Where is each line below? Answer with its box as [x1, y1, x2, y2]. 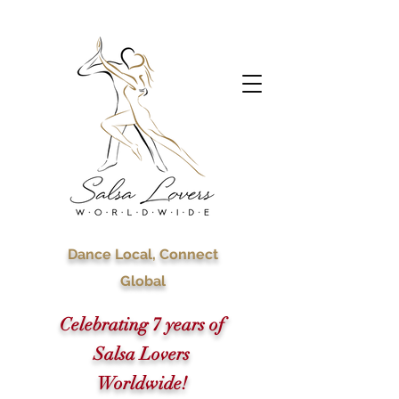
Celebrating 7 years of [59, 313, 224, 336]
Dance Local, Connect [67, 246, 218, 263]
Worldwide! [96, 372, 187, 395]
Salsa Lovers [94, 343, 190, 365]
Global [119, 273, 166, 289]
